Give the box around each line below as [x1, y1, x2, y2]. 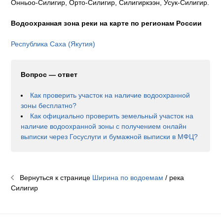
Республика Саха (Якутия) [11, 40, 96, 48]
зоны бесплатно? [21, 102, 77, 110]
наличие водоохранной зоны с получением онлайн [21, 122, 187, 131]
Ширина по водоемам [92, 174, 164, 182]
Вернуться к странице [14, 174, 93, 182]
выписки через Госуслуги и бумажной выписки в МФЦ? [21, 133, 198, 141]
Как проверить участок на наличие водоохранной [30, 91, 190, 100]
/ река [163, 174, 184, 182]
